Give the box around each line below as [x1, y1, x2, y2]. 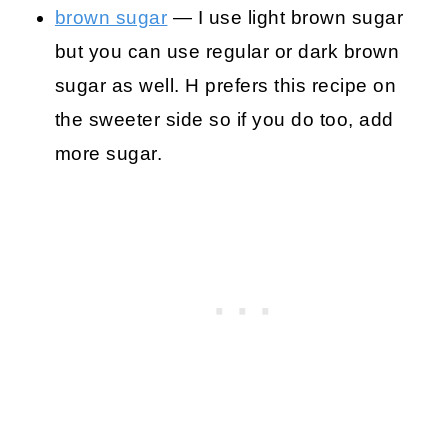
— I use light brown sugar [167, 6, 404, 28]
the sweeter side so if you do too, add [54, 108, 394, 130]
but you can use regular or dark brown [54, 40, 400, 62]
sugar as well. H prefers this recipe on [54, 74, 397, 96]
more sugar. [54, 142, 163, 164]
